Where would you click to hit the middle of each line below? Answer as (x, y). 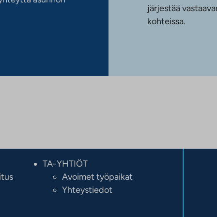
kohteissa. (166, 21)
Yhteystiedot (87, 190)
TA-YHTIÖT (65, 163)
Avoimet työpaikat (98, 177)
